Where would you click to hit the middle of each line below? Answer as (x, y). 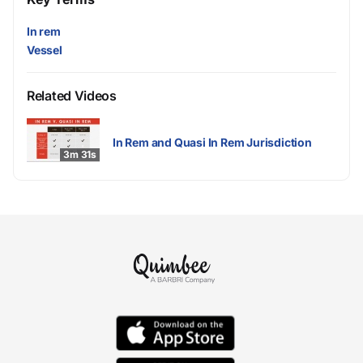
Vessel (45, 50)
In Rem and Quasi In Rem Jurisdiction (212, 143)
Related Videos (72, 96)
